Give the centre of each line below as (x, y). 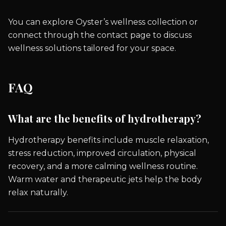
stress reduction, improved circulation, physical (102, 153)
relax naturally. (38, 192)
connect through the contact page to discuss (100, 35)
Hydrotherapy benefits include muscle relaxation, (108, 140)
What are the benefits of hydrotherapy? (105, 118)
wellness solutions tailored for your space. (92, 48)
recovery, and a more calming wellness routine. (103, 166)
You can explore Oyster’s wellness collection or (103, 22)
